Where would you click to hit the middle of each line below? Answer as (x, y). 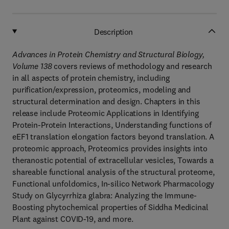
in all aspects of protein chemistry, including (91, 78)
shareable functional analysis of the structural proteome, (114, 172)
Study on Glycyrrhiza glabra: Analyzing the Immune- (105, 195)
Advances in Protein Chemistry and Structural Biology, (108, 54)
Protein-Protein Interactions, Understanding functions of (112, 125)
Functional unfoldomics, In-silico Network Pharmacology (113, 184)
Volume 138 (32, 66)
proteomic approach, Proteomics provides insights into (110, 148)
